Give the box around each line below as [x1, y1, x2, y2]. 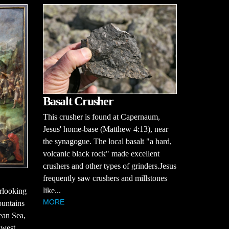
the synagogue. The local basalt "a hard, [42, 136, 172, 146]
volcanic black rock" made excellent [42, 149, 159, 158]
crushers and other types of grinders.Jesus [42, 161, 176, 170]
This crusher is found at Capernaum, [42, 112, 160, 121]
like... [42, 186, 61, 195]
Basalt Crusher [42, 94, 113, 108]
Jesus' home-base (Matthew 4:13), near [42, 124, 168, 133]
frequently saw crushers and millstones [42, 173, 167, 182]
